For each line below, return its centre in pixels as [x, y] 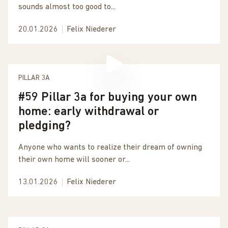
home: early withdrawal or [89, 112]
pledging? [45, 126]
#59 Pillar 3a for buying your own [108, 98]
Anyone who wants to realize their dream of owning [110, 148]
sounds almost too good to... [67, 7]
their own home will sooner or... [74, 160]
